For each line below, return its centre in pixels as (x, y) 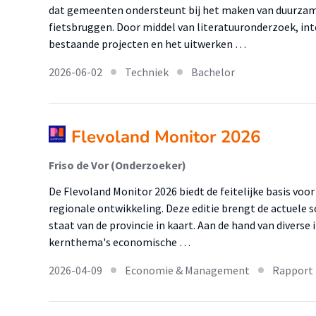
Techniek (147, 72)
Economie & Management (187, 270)
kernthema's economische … (120, 242)
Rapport (293, 270)
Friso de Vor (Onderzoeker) (117, 165)
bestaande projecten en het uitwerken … (147, 44)
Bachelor (213, 72)
